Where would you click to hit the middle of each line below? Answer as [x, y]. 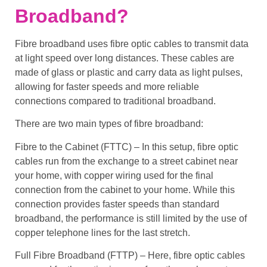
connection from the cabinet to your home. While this [125, 190]
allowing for [41, 86]
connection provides [59, 204]
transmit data [221, 44]
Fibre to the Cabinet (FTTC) [73, 147]
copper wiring [113, 175]
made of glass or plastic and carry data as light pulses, [129, 72]
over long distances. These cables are [153, 58]
